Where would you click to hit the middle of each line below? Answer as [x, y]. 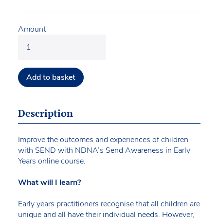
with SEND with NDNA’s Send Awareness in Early [104, 150]
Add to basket [51, 77]
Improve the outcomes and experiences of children [103, 139]
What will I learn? [49, 182]
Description [45, 113]
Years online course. [52, 161]
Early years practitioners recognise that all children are [109, 204]
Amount [32, 29]
